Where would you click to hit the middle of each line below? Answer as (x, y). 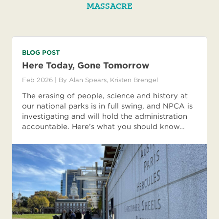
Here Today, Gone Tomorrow (86, 66)
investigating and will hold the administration (105, 117)
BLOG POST (41, 53)
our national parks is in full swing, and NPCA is (107, 106)
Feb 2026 (38, 80)
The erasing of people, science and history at (105, 96)
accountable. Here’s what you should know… (103, 127)
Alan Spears (88, 80)
